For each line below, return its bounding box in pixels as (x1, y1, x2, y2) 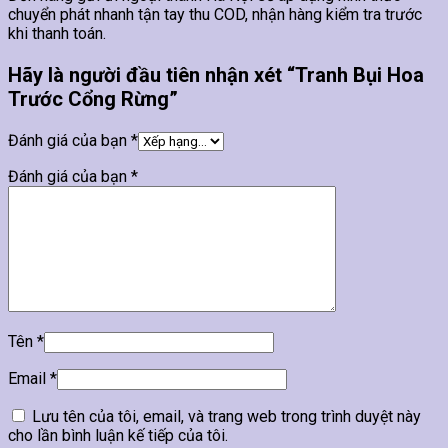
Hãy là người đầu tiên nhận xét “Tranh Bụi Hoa (8, 63, 424, 88)
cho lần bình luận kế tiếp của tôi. (8, 426, 228, 446)
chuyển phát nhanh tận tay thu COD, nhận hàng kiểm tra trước (8, 5, 422, 25)
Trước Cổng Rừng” (8, 87, 178, 112)
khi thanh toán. (8, 24, 106, 44)
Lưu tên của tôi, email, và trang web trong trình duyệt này (32, 407, 421, 427)
